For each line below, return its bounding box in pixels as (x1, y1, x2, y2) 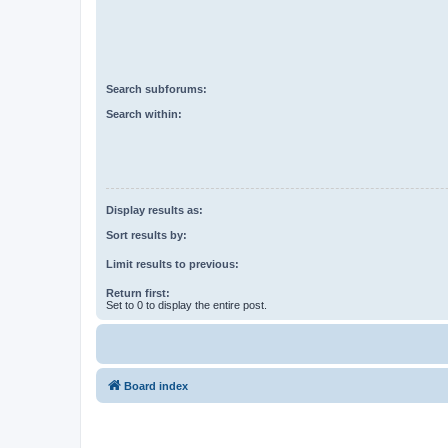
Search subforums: (106, 83, 207, 96)
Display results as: (106, 204, 203, 217)
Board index (124, 379, 188, 392)
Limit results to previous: (106, 257, 239, 270)
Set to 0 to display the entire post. (106, 298, 267, 311)
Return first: (106, 286, 170, 299)
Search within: (106, 107, 182, 120)
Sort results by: (106, 228, 187, 241)
